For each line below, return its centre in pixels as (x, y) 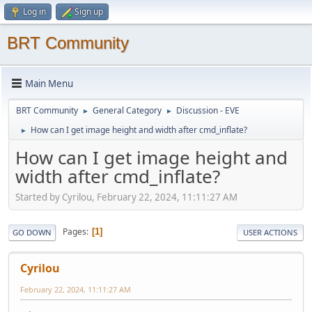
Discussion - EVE (208, 110)
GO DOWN (32, 232)
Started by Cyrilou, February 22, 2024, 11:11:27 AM (126, 197)
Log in (34, 11)
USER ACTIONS (270, 232)
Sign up (89, 11)
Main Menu (49, 83)
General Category (127, 110)
